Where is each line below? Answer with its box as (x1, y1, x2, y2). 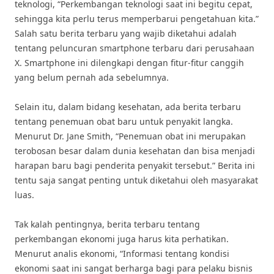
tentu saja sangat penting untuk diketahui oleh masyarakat (15, 174, 258, 186)
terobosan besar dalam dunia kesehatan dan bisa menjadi (15, 145, 255, 157)
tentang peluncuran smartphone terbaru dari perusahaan (15, 42, 254, 54)
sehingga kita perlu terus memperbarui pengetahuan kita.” (15, 13, 259, 24)
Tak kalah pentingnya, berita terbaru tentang (15, 218, 200, 230)
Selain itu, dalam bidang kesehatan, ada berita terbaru (15, 101, 241, 113)
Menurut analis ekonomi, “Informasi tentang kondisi (15, 248, 229, 259)
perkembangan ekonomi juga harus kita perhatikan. (15, 233, 229, 245)
